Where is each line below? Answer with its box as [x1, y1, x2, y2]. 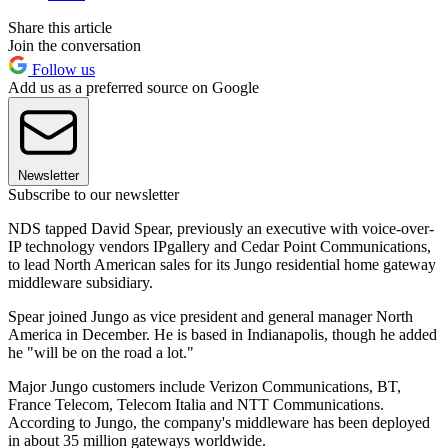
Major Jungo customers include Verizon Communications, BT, [8, 377, 401, 395]
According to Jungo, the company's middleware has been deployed [8, 413, 430, 431]
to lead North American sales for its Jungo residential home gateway [8, 255, 436, 273]
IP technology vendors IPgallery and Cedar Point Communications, [8, 237, 431, 255]
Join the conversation [8, 36, 141, 54]
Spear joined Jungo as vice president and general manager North [8, 307, 413, 325]
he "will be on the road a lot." [8, 343, 194, 361]
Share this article [8, 18, 112, 36]
